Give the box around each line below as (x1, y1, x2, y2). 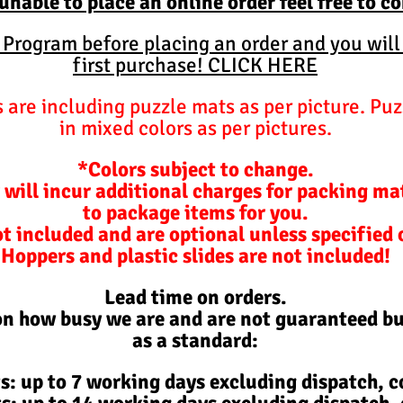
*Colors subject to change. (76, 156, 314, 183)
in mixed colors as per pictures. (58, 114, 332, 141)
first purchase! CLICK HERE (73, 51, 318, 78)
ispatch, (311, 368, 384, 395)
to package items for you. (82, 199, 309, 226)
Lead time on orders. (103, 283, 287, 310)
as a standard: (132, 327, 258, 354)
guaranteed (275, 305, 378, 332)
